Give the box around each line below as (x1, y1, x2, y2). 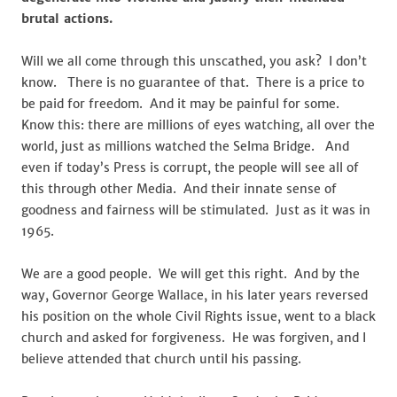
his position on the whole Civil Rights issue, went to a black (21, 308, 376, 324)
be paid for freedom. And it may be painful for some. (21, 96, 343, 112)
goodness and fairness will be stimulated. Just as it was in (21, 202, 370, 218)
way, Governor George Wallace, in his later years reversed (21, 287, 368, 303)
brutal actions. (21, 11, 113, 27)
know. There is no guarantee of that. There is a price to (21, 74, 364, 90)
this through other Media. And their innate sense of (21, 181, 337, 197)
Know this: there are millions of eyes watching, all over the (21, 117, 375, 133)
